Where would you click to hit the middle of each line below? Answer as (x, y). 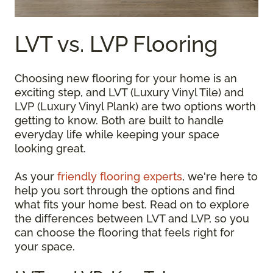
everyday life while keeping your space (117, 134)
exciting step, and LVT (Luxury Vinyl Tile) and (129, 92)
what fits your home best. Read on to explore (132, 204)
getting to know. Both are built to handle (119, 120)
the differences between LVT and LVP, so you (132, 218)
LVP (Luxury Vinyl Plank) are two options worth (135, 106)
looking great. (50, 148)
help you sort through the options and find (125, 190)
